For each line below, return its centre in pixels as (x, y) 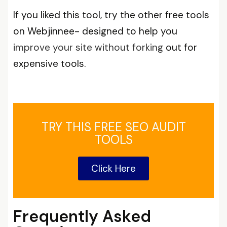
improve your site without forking (88, 47)
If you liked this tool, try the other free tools (111, 15)
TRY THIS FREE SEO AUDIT (113, 127)
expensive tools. (51, 64)
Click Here (113, 168)
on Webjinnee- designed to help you (95, 31)
